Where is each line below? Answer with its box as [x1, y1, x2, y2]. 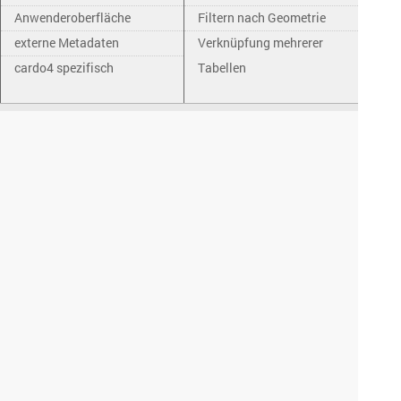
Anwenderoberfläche [14, 9, 131, 26]
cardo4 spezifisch [14, 59, 114, 76]
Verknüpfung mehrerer [198, 34, 323, 51]
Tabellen [198, 59, 246, 76]
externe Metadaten [14, 34, 119, 51]
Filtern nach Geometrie [198, 9, 326, 26]
